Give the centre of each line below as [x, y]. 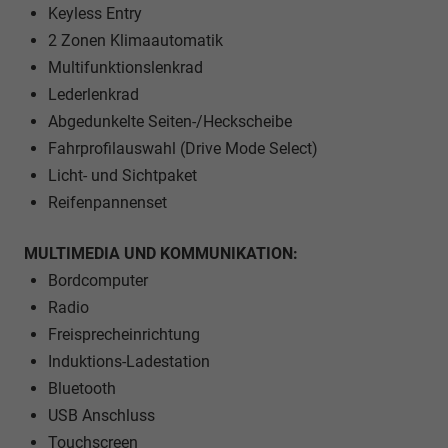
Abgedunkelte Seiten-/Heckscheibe [170, 122]
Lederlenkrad [93, 95]
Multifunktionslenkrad [125, 68]
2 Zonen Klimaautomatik [135, 41]
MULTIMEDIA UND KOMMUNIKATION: [161, 254]
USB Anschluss [101, 416]
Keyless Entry [95, 14]
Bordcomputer [98, 281]
